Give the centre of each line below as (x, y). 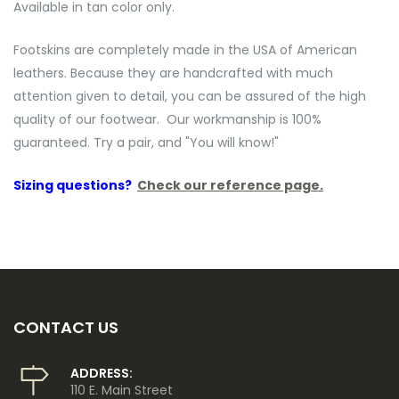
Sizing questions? (75, 185)
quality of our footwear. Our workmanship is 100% (167, 119)
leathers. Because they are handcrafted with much (173, 73)
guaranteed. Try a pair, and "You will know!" (146, 142)
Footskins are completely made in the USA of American (185, 49)
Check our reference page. (230, 185)
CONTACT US (66, 327)
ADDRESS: (102, 373)
